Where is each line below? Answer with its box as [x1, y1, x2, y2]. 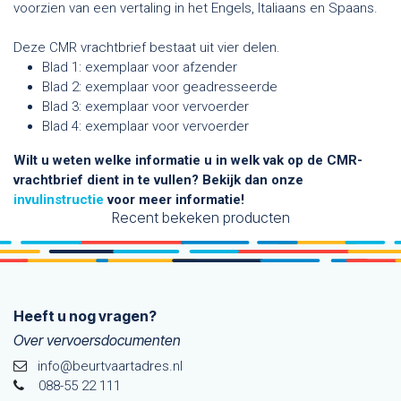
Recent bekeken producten [111, 208, 290, 226]
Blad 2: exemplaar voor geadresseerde [42, 78, 277, 95]
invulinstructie [13, 191, 107, 208]
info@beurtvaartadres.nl [38, 357, 183, 374]
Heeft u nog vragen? [13, 306, 157, 325]
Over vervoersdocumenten [13, 330, 181, 349]
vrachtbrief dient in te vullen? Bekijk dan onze [13, 171, 303, 188]
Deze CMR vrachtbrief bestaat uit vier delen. [13, 38, 280, 55]
